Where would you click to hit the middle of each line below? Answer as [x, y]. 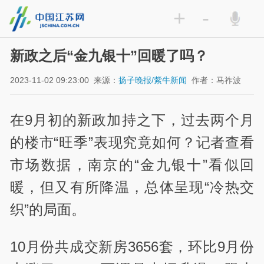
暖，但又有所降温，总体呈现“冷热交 [132, 187]
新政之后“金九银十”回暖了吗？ [109, 56]
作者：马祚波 [217, 80]
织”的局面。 [48, 210]
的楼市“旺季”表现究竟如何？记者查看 [132, 143]
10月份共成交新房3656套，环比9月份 [132, 246]
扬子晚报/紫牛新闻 [153, 80]
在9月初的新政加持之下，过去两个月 [132, 120]
